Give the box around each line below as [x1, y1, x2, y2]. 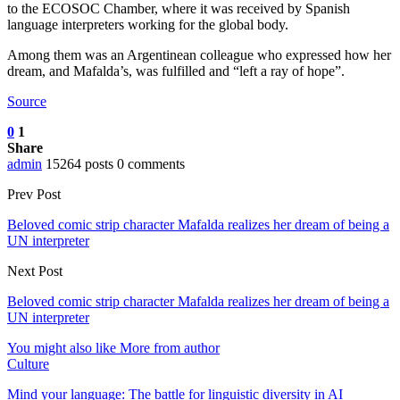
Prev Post [7, 187, 61, 203]
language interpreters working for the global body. [7, 17, 288, 33]
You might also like [7, 340, 116, 356]
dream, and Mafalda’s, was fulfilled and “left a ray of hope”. [7, 63, 345, 79]
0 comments [117, 156, 185, 172]
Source [7, 94, 46, 110]
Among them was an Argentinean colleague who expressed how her [7, 47, 391, 63]
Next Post [7, 263, 62, 279]
